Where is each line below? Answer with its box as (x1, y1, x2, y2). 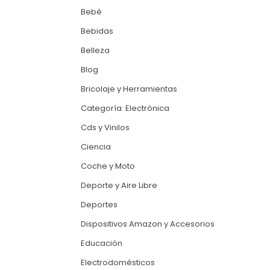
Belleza (81, 45, 110, 57)
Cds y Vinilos (81, 122, 130, 134)
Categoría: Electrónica (81, 102, 170, 115)
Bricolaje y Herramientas (81, 83, 178, 95)
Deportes (81, 199, 118, 211)
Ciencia (81, 141, 111, 153)
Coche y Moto (81, 160, 136, 172)
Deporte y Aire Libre (81, 180, 158, 192)
